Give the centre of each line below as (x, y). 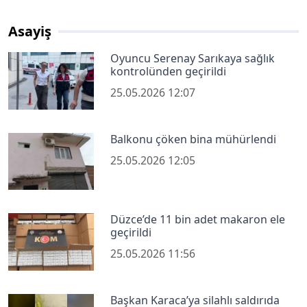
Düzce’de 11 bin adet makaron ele (198, 220)
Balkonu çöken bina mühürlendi (194, 139)
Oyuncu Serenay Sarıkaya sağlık (193, 59)
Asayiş (30, 32)
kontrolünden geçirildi (169, 72)
